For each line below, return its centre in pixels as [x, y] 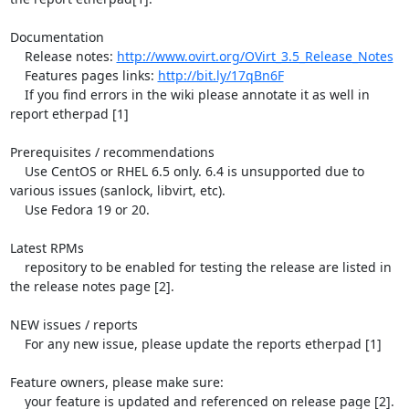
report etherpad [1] [69, 113]
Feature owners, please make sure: [116, 382]
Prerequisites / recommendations [112, 152]
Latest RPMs [47, 247]
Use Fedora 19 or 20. [17, 209]
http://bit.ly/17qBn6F [220, 75]
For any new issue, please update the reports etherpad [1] [17, 343]
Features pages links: [91, 75]
